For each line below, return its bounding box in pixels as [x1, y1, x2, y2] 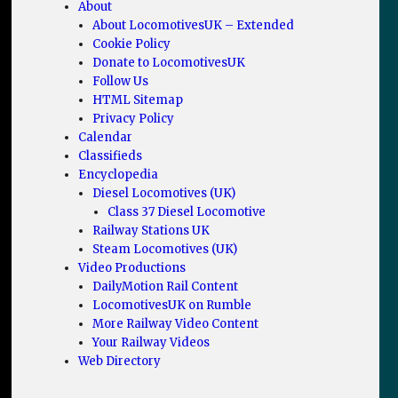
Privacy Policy [92, 111, 175, 127]
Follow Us [92, 74, 149, 90]
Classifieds [78, 148, 143, 164]
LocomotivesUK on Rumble [92, 298, 252, 314]
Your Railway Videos [92, 335, 211, 351]
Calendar [78, 130, 133, 146]
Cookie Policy [92, 36, 171, 52]
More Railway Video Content [92, 316, 259, 332]
